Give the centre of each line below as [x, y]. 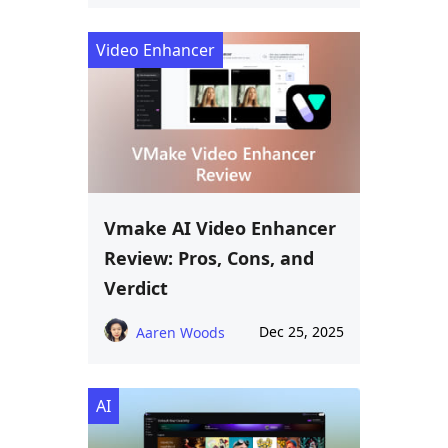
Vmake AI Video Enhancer [220, 227]
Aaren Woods [180, 332]
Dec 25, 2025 [301, 331]
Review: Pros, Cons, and [209, 257]
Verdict [136, 287]
